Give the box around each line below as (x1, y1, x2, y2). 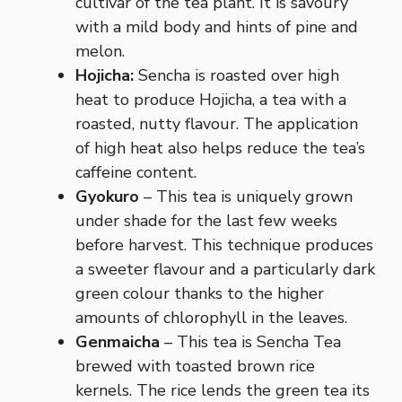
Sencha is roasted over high (134, 64, 339, 86)
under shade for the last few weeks (75, 209, 337, 232)
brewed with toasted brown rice (75, 354, 315, 377)
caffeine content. (75, 161, 197, 183)
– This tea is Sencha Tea (160, 330, 341, 353)
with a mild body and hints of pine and (75, 15, 358, 38)
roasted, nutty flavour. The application (75, 112, 358, 135)
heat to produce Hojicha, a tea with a (75, 88, 346, 110)
